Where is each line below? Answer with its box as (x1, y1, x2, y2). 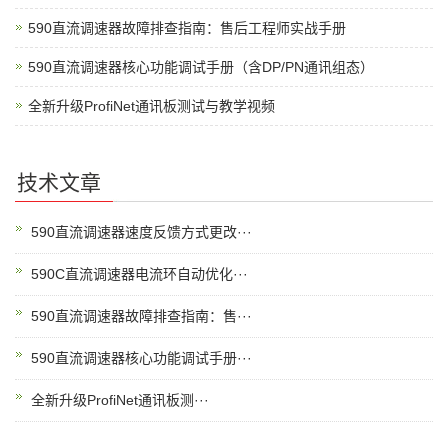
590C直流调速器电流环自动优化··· (31, 266, 248, 282)
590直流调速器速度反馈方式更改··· (31, 224, 252, 240)
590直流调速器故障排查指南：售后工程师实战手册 (28, 20, 346, 36)
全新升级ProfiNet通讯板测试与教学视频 (28, 98, 275, 114)
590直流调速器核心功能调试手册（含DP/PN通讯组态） (28, 59, 374, 75)
